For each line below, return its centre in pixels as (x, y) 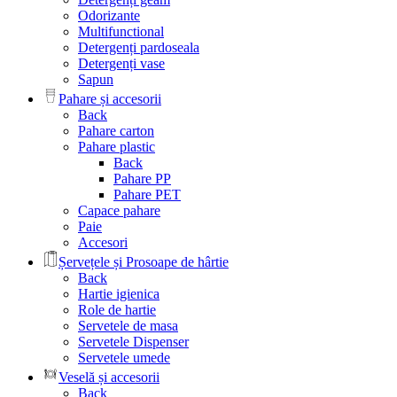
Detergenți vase (121, 64)
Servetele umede (124, 358)
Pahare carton (116, 131)
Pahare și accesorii (110, 99)
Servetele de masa (128, 326)
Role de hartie (117, 310)
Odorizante (109, 16)
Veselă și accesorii (109, 378)
